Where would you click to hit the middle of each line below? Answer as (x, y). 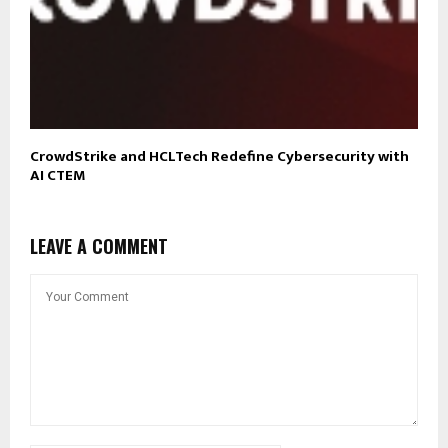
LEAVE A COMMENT (99, 246)
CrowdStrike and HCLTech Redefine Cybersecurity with (219, 157)
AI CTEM (58, 176)
